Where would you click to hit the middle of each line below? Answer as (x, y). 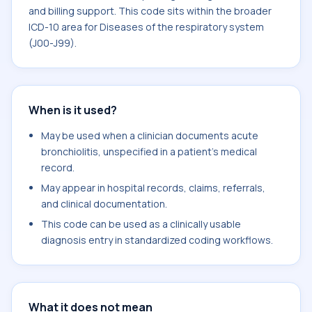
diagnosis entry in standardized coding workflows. (157, 240)
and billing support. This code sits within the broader (150, 11)
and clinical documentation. (104, 204)
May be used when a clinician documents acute (150, 135)
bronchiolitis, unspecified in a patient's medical (149, 151)
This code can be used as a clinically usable (141, 224)
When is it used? (73, 110)
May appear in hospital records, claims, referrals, (153, 188)
